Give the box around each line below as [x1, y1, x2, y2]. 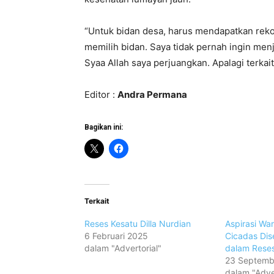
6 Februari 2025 [84, 230, 148, 241]
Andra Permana [117, 88, 187, 100]
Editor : [84, 88, 117, 100]
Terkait [84, 196, 109, 206]
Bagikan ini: [84, 122, 123, 131]
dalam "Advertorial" [84, 242, 161, 253]
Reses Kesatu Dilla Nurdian [84, 218, 191, 229]
